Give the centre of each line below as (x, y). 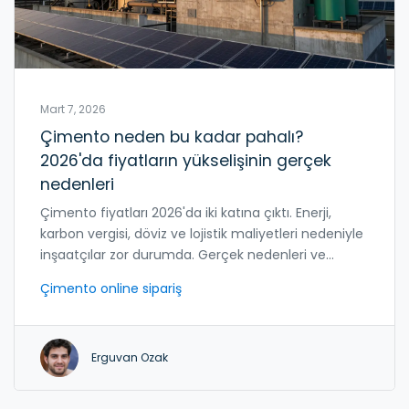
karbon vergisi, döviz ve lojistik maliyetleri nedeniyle (202, 233)
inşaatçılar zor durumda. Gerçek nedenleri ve (183, 254)
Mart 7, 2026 (73, 109)
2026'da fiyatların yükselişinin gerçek (186, 160)
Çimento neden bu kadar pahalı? (172, 136)
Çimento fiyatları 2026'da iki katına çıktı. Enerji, (186, 212)
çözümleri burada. (98, 275)
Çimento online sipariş (111, 288)
